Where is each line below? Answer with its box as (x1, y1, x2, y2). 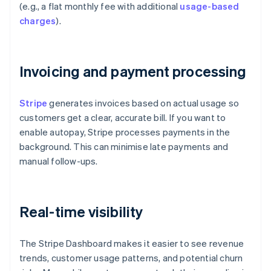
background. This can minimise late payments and (19, 140, 229, 153)
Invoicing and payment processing (19, 62, 247, 81)
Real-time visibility (19, 202, 143, 221)
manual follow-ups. (19, 155, 98, 168)
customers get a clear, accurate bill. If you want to (19, 111, 226, 124)
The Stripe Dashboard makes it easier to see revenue (19, 237, 244, 250)
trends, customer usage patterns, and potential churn (19, 252, 243, 264)
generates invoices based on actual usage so (47, 97, 240, 109)
